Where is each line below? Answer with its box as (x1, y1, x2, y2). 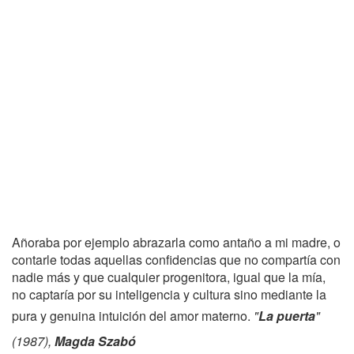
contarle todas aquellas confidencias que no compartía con (12, 250, 341, 269)
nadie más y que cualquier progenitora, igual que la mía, (12, 268, 326, 286)
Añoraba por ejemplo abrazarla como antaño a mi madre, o (12, 233, 341, 251)
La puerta (258, 307, 315, 325)
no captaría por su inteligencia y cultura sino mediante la (12, 285, 326, 303)
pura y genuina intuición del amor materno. (12, 307, 254, 325)
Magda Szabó (55, 332, 136, 350)
